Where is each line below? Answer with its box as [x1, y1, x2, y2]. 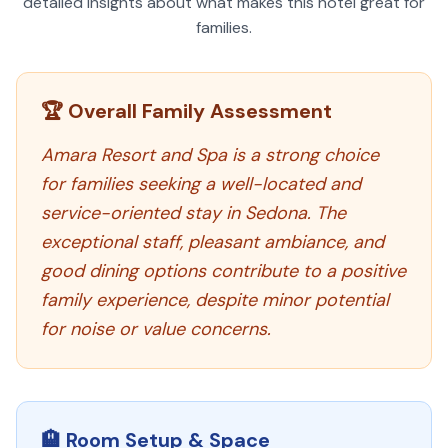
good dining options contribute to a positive [41, 259, 406, 283]
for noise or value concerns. [41, 317, 271, 341]
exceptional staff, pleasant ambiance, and [41, 230, 384, 254]
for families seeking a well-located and [41, 172, 361, 196]
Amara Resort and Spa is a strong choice [41, 143, 379, 167]
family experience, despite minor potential [41, 288, 389, 312]
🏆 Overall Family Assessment [41, 98, 332, 124]
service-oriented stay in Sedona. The [41, 201, 346, 225]
